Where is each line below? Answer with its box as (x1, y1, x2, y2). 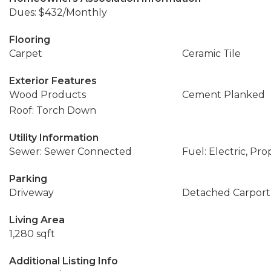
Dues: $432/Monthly (9, 7, 107, 18)
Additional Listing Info (9, 255, 118, 267)
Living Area (9, 214, 65, 226)
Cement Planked (181, 89, 265, 100)
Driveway (9, 187, 54, 198)
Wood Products (9, 89, 86, 100)
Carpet (9, 48, 42, 59)
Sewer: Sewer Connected (9, 146, 132, 157)
